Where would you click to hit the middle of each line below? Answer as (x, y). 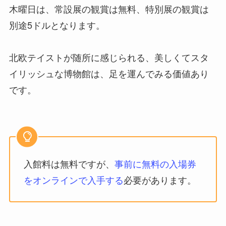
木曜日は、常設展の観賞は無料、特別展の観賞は (109, 9)
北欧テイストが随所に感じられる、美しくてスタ (109, 57)
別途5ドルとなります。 (57, 25)
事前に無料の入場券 (155, 163)
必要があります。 (160, 179)
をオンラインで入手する (73, 179)
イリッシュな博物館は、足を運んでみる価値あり (109, 73)
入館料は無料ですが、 (69, 163)
